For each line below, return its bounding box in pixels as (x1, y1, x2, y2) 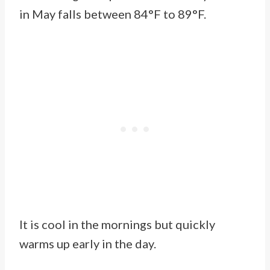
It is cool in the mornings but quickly (19, 217, 215, 232)
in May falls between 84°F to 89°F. (19, 7, 209, 22)
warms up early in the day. (19, 236, 159, 251)
